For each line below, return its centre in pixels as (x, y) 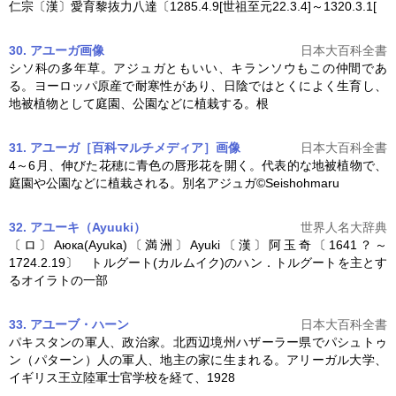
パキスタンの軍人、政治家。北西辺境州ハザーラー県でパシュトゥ (198, 342)
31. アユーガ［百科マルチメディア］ (112, 147)
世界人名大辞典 (344, 227)
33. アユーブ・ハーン (69, 324)
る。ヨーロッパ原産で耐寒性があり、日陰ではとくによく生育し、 (198, 85)
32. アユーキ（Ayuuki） (77, 227)
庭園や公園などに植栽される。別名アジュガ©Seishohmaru (174, 183)
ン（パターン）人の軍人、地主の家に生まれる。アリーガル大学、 (198, 359)
